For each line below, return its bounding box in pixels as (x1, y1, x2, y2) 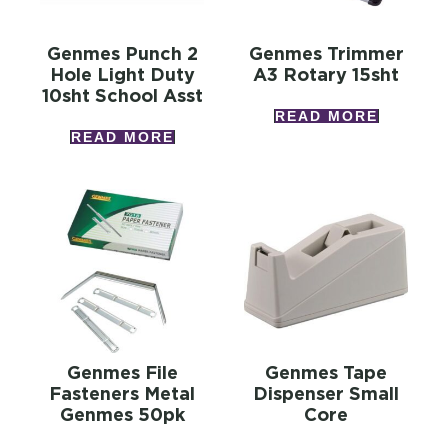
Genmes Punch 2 (46, 43, 198, 65)
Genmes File (66, 362, 178, 384)
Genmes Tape (265, 362, 387, 384)
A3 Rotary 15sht (253, 64, 399, 86)
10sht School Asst (41, 85, 203, 107)
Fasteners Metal (49, 383, 195, 405)
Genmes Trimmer (248, 43, 404, 65)
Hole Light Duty (49, 64, 195, 86)
